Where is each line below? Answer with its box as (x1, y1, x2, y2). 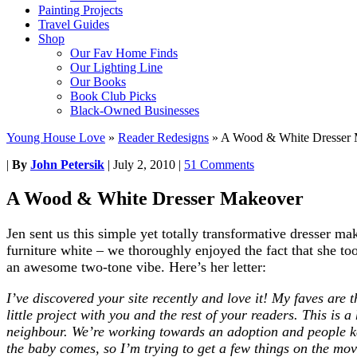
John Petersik (30, 158, 104, 171)
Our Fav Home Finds (70, 46, 178, 60)
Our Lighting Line (70, 61, 163, 74)
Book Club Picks (70, 89, 156, 103)
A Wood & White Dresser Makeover (6, 187, 304, 209)
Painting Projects (38, 3, 123, 17)
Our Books (70, 75, 126, 88)
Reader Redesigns (118, 131, 209, 144)
